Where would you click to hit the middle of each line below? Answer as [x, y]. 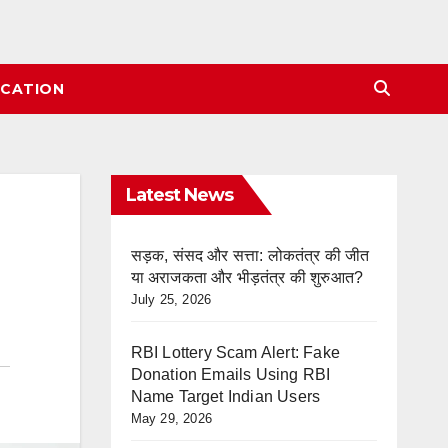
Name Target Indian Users [225, 396]
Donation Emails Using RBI [230, 374]
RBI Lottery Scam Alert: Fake [235, 352]
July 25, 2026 [171, 299]
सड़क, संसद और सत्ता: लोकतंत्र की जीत [250, 255]
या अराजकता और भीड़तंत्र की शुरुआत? [247, 277]
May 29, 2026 [171, 418]
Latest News [179, 195]
